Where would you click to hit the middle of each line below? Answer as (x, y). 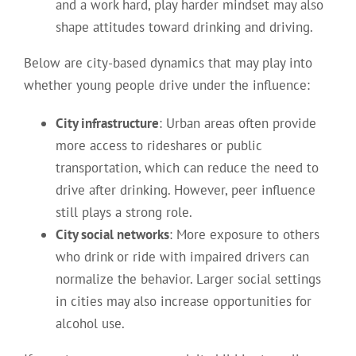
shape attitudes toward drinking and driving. (184, 27)
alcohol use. (90, 324)
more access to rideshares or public (159, 146)
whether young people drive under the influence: (166, 85)
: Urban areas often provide (237, 124)
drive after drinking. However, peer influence (185, 190)
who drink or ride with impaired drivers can (182, 257)
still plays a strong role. (124, 213)
